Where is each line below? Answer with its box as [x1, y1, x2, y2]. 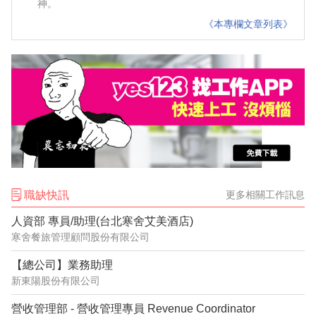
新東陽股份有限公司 [11, 275, 100, 286]
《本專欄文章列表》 [204, 18, 293, 30]
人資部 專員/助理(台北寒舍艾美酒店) [11, 215, 193, 227]
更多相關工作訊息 [226, 188, 305, 200]
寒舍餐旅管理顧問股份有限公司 [11, 231, 150, 243]
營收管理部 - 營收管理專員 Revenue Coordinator [11, 303, 255, 315]
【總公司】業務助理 [11, 259, 113, 271]
